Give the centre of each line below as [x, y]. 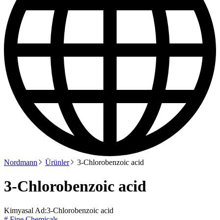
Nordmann [21, 162]
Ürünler [57, 162]
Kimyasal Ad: [25, 210]
